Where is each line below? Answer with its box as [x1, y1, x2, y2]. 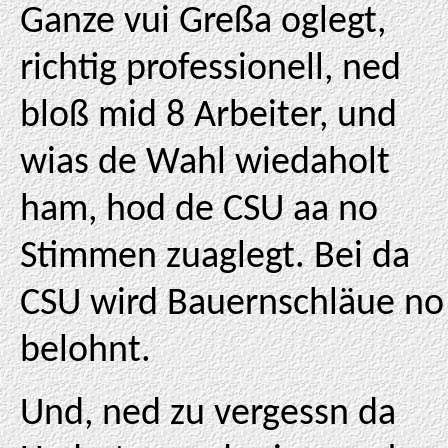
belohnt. [20, 332, 151, 371]
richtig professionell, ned [20, 50, 401, 89]
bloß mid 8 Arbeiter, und [20, 97, 397, 136]
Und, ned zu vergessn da [20, 395, 396, 434]
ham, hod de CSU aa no [20, 191, 378, 230]
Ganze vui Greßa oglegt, [20, 3, 386, 42]
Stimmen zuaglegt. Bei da [20, 238, 410, 277]
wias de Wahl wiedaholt [20, 144, 390, 183]
